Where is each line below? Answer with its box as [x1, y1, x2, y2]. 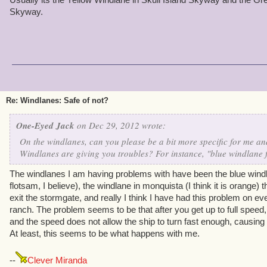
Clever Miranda [27, 255, 87, 265]
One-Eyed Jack [16, 119, 74, 132]
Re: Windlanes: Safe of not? [6, 96, 108, 105]
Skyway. [10, 7, 43, 17]
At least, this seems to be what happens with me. [10, 228, 200, 238]
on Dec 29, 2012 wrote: [74, 119, 166, 131]
